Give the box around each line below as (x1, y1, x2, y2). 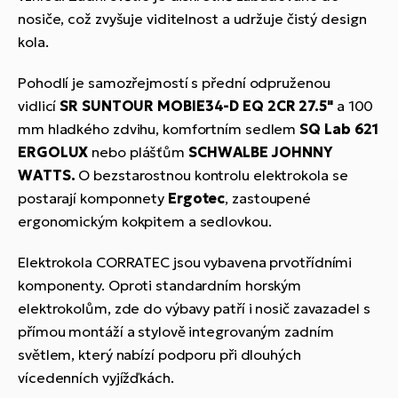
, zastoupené (225, 188, 312, 207)
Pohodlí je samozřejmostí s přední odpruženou (18, 73, 330, 92)
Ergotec (167, 188, 226, 207)
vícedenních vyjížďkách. (18, 368, 174, 386)
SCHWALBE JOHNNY (187, 142, 332, 161)
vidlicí (18, 96, 60, 115)
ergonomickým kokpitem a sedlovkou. (18, 211, 272, 230)
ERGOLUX (18, 142, 89, 161)
